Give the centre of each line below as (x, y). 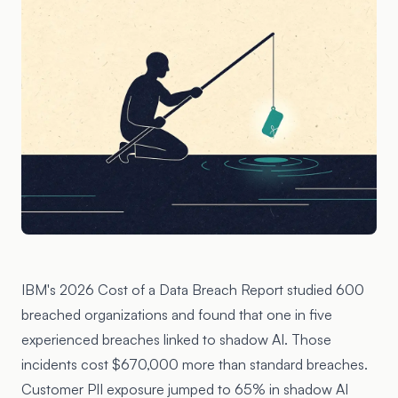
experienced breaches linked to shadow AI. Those (176, 339)
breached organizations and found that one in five (177, 314)
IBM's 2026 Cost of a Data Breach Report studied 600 (193, 290)
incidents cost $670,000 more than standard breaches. (195, 364)
